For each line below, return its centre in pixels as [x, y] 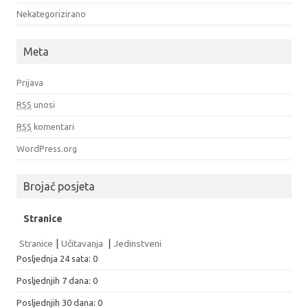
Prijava [30, 82]
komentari [53, 126]
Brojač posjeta [59, 186]
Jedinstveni [137, 243]
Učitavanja [83, 243]
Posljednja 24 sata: [55, 258]
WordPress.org [47, 148]
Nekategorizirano [51, 13]
